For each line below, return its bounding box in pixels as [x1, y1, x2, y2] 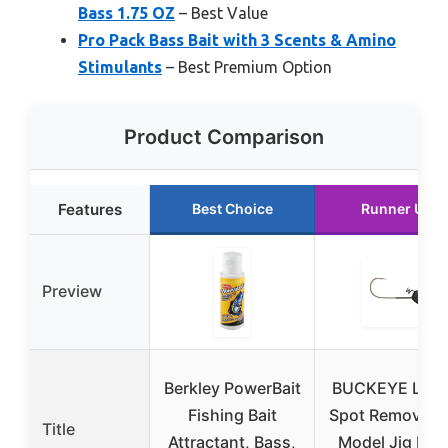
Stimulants [78, 58, 162, 77]
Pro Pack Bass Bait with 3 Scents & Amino [78, 31, 396, 50]
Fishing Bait [187, 405, 277, 426]
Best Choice [191, 200, 273, 218]
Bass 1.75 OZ [78, 4, 175, 23]
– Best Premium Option [162, 58, 332, 77]
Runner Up [361, 200, 433, 218]
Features [57, 200, 122, 220]
